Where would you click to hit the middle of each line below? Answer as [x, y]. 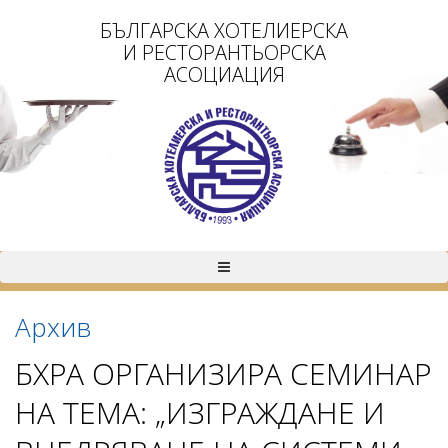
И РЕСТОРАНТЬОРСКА [224, 52]
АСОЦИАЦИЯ [224, 74]
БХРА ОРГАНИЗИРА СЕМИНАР [223, 373]
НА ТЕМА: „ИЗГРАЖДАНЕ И [200, 412]
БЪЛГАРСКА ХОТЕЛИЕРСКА [224, 30]
